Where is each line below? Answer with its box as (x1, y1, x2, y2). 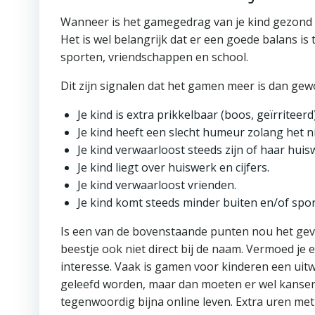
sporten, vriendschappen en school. (60, 49, 248, 65)
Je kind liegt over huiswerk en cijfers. (77, 160, 269, 175)
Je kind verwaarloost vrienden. (77, 177, 236, 193)
